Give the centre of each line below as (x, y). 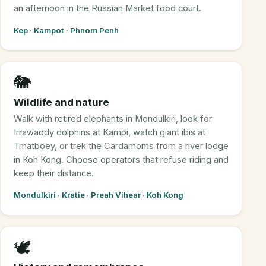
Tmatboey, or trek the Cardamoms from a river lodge (121, 146)
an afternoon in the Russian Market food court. (107, 9)
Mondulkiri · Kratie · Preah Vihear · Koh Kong (98, 195)
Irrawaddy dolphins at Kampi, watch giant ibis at (109, 133)
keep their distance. (53, 174)
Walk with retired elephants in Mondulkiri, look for (113, 119)
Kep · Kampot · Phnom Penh (66, 30)
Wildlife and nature (61, 102)
